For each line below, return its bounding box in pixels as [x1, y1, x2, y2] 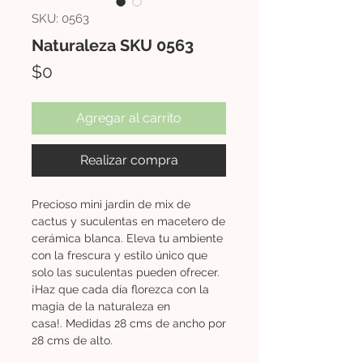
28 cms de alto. [32, 333, 113, 347]
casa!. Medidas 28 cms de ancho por [32, 316, 226, 330]
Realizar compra [79, 152, 178, 168]
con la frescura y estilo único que [32, 248, 207, 262]
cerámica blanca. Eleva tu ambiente [32, 231, 223, 245]
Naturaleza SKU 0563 [32, 35, 194, 55]
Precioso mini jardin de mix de [32, 197, 190, 211]
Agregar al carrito [76, 109, 181, 126]
